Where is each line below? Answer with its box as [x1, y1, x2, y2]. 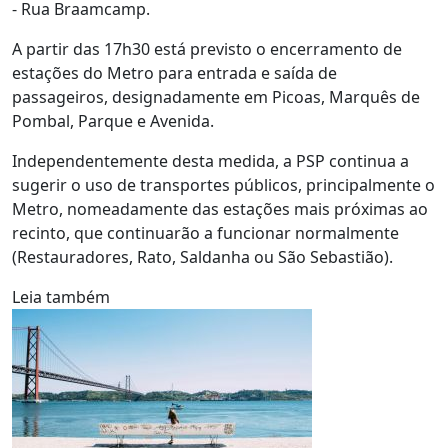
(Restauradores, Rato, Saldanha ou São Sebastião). [12, 246, 393, 268]
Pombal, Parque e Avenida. [12, 110, 214, 132]
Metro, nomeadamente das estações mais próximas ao [12, 198, 428, 220]
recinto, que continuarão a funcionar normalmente [12, 222, 399, 244]
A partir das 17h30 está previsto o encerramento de [12, 38, 402, 60]
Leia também [12, 286, 110, 308]
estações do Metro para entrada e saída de [12, 62, 337, 84]
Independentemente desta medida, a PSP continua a [12, 150, 409, 172]
